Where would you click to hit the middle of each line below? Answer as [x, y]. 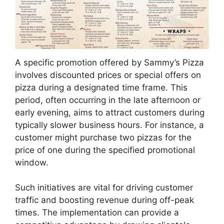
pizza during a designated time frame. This [101, 87]
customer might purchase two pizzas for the [103, 137]
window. [32, 162]
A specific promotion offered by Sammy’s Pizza [109, 62]
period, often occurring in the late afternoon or [108, 100]
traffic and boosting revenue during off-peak [104, 200]
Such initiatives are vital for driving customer [104, 188]
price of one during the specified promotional [105, 150]
